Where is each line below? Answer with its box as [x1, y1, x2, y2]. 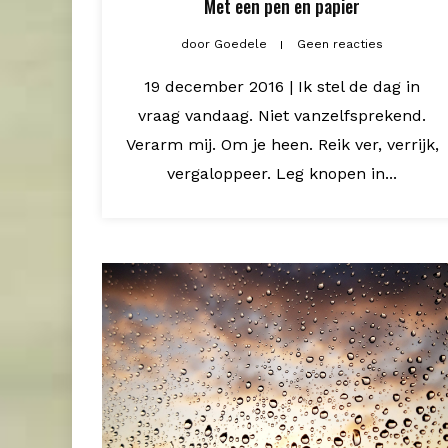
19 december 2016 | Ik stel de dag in [144, 76, 420, 96]
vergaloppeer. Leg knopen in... [167, 163, 397, 183]
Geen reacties [297, 36, 383, 51]
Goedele [210, 36, 271, 51]
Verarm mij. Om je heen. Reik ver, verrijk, [125, 134, 439, 154]
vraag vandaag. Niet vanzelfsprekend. [138, 105, 426, 125]
